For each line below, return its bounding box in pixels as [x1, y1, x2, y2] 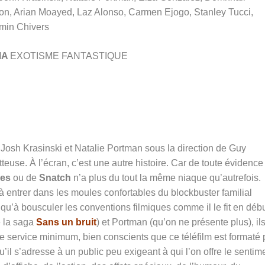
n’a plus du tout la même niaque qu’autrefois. [71, 173, 261, 183]
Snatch [39, 173, 71, 183]
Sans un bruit [36, 217, 96, 227]
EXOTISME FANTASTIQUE [9, 51, 128, 61]
